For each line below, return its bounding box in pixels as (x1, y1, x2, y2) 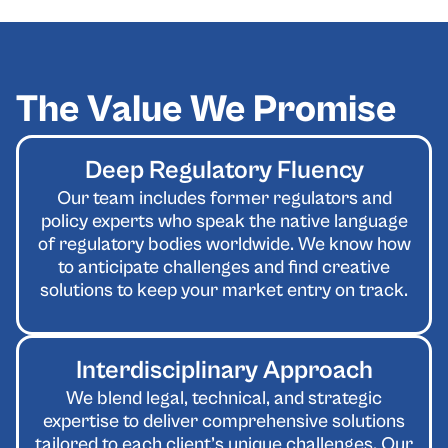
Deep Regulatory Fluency (84, 155, 364, 185)
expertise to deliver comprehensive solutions (43, 410, 405, 433)
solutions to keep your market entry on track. (40, 278, 408, 301)
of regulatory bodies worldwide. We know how (37, 232, 411, 255)
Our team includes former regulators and (56, 186, 392, 209)
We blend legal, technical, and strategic (66, 387, 382, 410)
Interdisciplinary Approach (75, 356, 373, 386)
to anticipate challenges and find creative (58, 255, 390, 278)
